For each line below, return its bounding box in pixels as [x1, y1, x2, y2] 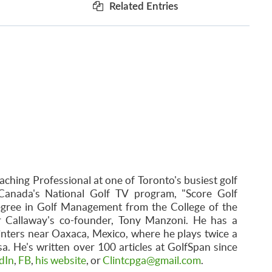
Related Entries [109, 1, 178, 12]
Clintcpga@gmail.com [102, 254, 201, 267]
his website [35, 254, 86, 267]
